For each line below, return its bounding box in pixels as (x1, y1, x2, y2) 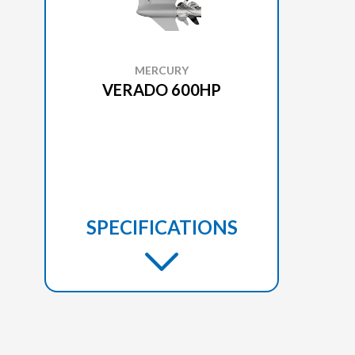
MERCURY (135, 63, 189, 77)
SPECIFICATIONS (86, 215, 238, 239)
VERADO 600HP (102, 79, 221, 99)
